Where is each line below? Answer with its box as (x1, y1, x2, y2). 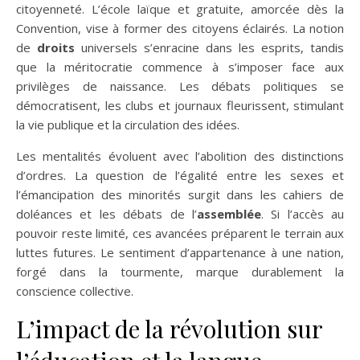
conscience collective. (16, 283, 133, 299)
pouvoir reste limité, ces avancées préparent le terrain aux (16, 225, 344, 241)
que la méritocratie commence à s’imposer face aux (16, 59, 344, 75)
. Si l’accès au (260, 206, 344, 222)
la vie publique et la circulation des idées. (16, 117, 239, 133)
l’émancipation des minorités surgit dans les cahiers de (16, 186, 344, 202)
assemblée (196, 206, 261, 222)
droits (37, 39, 75, 55)
